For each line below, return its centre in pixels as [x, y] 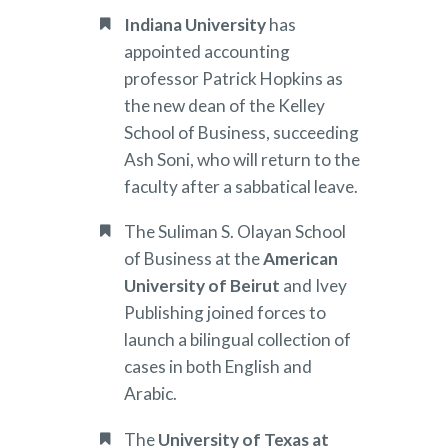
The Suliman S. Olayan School [235, 232]
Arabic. [150, 394]
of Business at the [193, 259]
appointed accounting [207, 51]
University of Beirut [203, 286]
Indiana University [196, 24]
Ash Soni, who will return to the [242, 159]
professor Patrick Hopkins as [233, 78]
